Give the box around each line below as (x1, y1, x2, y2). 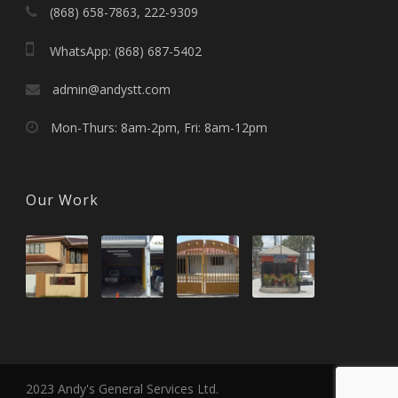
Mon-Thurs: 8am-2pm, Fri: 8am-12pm (47, 118, 267, 136)
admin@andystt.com (49, 80, 171, 98)
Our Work (26, 189, 99, 210)
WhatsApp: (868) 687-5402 (43, 42, 202, 60)
